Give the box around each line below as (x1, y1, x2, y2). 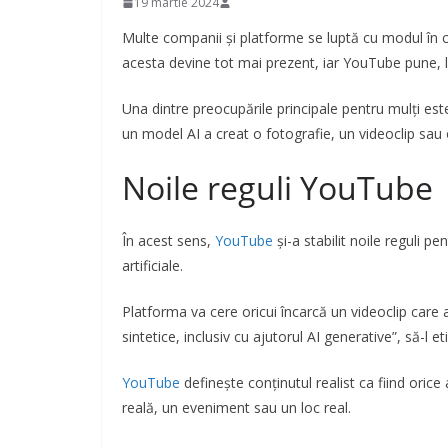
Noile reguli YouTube (122, 166, 433, 210)
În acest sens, (122, 231, 215, 251)
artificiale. (122, 256, 183, 276)
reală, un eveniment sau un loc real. (122, 398, 351, 418)
